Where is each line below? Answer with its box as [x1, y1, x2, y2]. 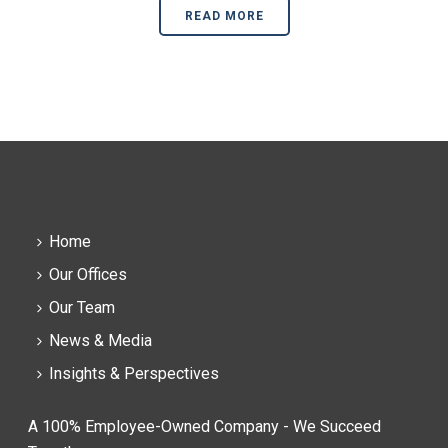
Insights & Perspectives [49, 363, 220, 383]
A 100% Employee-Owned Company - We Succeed [28, 416, 382, 436]
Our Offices [49, 264, 128, 284]
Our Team [49, 297, 116, 317]
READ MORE [184, 8, 264, 23]
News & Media [49, 330, 153, 350]
